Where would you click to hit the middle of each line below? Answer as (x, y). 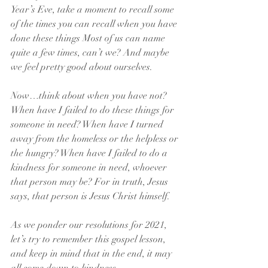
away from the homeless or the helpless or (96, 139)
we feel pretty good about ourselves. (82, 67)
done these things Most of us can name (89, 38)
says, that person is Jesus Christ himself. (90, 196)
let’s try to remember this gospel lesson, (89, 239)
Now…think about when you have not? (90, 96)
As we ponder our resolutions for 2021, (90, 225)
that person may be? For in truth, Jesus (91, 182)
